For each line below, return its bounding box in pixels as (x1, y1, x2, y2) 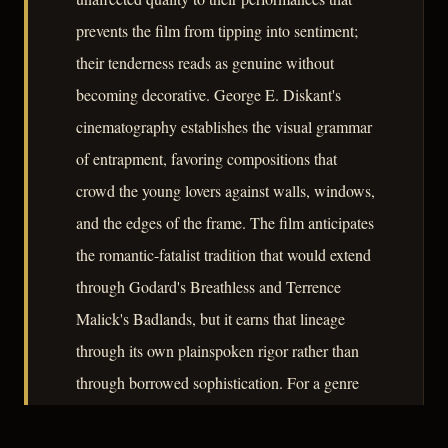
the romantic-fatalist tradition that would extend (76, 244, 371, 266)
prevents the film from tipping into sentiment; (76, 20, 358, 42)
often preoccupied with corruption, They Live (76, 404, 363, 426)
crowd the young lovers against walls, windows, (76, 180, 375, 202)
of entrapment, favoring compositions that (76, 148, 337, 170)
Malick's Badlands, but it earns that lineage (76, 308, 345, 330)
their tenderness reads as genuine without (76, 52, 334, 74)
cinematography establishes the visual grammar (76, 116, 372, 138)
